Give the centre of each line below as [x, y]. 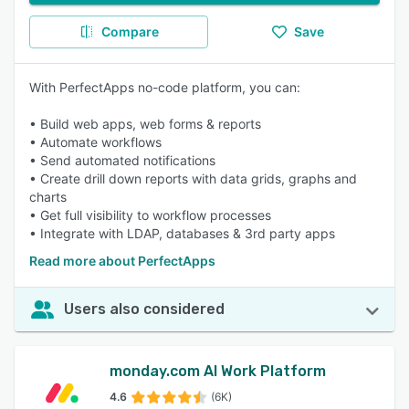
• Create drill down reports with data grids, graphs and [193, 178]
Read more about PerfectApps [122, 261]
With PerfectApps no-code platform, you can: [165, 87]
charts [48, 197]
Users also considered [144, 309]
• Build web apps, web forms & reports [145, 124]
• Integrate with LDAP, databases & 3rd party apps [182, 233]
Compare [130, 31]
